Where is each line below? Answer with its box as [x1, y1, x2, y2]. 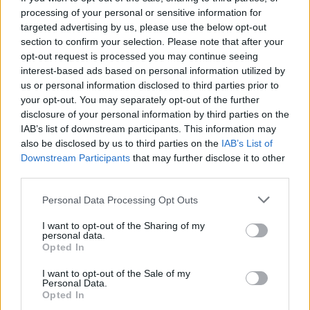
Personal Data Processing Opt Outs [42, 194, 198, 206]
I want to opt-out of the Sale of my [42, 268, 190, 279]
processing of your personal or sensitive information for [21, 7, 262, 18]
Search [20, 39, 57, 54]
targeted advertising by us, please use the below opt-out [21, 21, 266, 33]
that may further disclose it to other [130, 152, 285, 163]
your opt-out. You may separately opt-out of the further [21, 94, 259, 105]
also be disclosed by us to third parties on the [21, 138, 221, 149]
